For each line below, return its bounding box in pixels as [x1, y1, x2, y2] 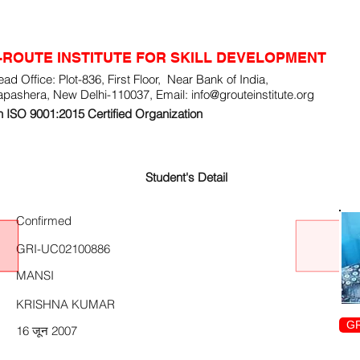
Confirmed [16, 213, 72, 228]
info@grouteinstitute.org [191, 87, 314, 102]
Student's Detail [145, 170, 227, 185]
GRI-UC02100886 [16, 241, 110, 256]
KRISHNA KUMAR [16, 297, 115, 312]
